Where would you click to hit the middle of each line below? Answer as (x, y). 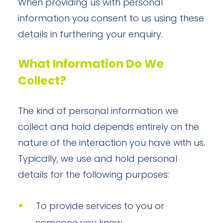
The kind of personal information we (98, 112)
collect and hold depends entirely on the (109, 128)
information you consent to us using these (111, 19)
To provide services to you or (100, 207)
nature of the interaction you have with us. (111, 144)
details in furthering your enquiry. (90, 35)
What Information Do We (91, 65)
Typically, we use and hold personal (98, 160)
